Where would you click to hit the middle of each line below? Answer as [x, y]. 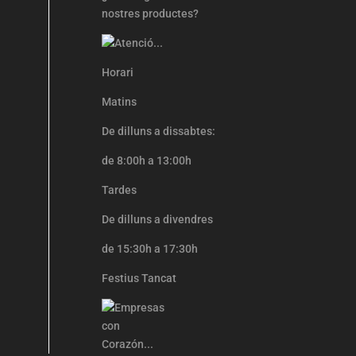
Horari [118, 73]
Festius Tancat [139, 279]
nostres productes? [151, 14]
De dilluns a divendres [158, 220]
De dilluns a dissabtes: [159, 132]
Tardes [120, 190]
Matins [120, 102]
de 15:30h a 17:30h [150, 249]
